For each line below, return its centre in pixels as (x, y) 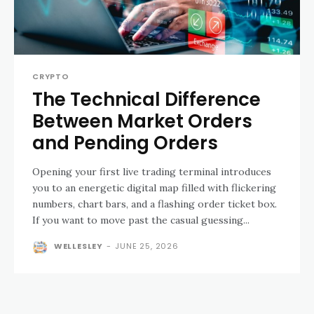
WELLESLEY (78, 246)
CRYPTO (51, 76)
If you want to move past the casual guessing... (141, 220)
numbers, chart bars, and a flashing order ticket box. (155, 204)
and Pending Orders (125, 143)
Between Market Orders (142, 121)
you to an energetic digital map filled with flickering (154, 187)
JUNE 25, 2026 (147, 246)
